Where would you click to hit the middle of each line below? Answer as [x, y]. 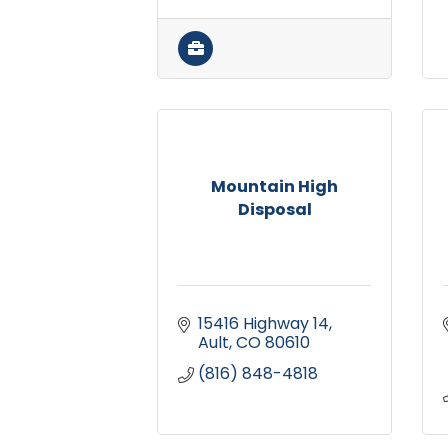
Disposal [274, 209]
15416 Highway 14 [263, 324]
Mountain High [274, 186]
